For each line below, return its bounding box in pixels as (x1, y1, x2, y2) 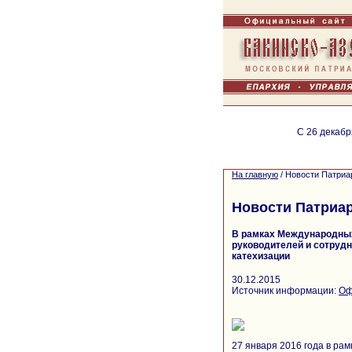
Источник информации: (232, 284, 339, 296)
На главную (232, 170, 278, 179)
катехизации (232, 251, 290, 262)
